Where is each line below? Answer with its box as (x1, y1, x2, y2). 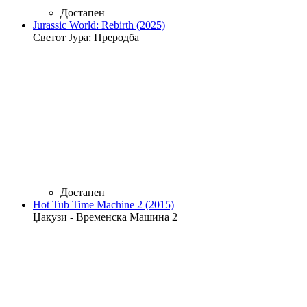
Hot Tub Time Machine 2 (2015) (33, 198, 174, 210)
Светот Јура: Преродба (33, 31, 139, 43)
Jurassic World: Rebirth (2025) (33, 19, 165, 31)
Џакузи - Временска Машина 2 (33, 210, 177, 223)
